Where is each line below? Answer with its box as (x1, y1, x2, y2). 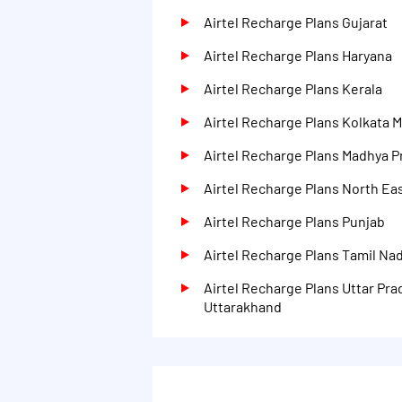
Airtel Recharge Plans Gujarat (204, 13, 388, 31)
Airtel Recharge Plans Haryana (204, 46, 392, 64)
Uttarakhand (204, 297, 282, 315)
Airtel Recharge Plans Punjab (204, 212, 385, 230)
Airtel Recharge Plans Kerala (204, 79, 382, 97)
